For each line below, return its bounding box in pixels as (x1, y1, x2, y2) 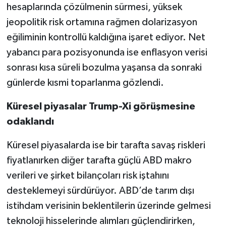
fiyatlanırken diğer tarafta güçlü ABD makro (6, 155, 192, 166)
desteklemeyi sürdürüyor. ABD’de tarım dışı (6, 186, 194, 196)
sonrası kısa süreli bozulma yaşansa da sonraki (6, 63, 202, 73)
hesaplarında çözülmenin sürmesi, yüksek (6, 2, 182, 13)
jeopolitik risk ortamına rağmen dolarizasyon (6, 17, 197, 28)
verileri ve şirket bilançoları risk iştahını (6, 171, 169, 181)
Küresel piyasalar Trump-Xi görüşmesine (6, 101, 195, 112)
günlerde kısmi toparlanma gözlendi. (6, 78, 164, 88)
